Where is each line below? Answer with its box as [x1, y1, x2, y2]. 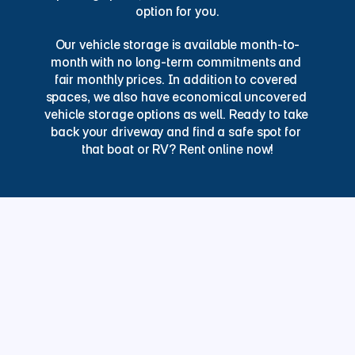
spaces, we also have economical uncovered [45, 89, 307, 105]
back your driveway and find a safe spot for [51, 124, 301, 139]
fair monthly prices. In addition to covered [54, 71, 298, 87]
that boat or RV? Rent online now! [81, 141, 274, 157]
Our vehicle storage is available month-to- [55, 36, 300, 52]
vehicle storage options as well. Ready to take [44, 106, 309, 122]
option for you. [136, 3, 219, 19]
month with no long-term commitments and [50, 54, 302, 70]
